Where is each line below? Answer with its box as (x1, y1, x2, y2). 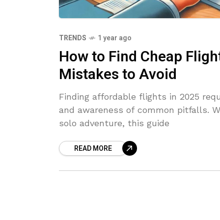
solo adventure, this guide (59, 117, 169, 128)
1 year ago (98, 32, 132, 43)
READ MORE (74, 143, 112, 154)
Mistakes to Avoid (59, 63, 177, 85)
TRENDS (59, 32, 86, 43)
